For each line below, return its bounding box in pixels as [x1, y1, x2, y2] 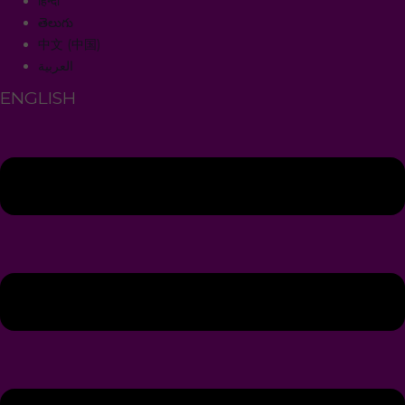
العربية [38, 58, 73, 75]
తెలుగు [38, 14, 73, 32]
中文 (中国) [38, 36, 100, 53]
